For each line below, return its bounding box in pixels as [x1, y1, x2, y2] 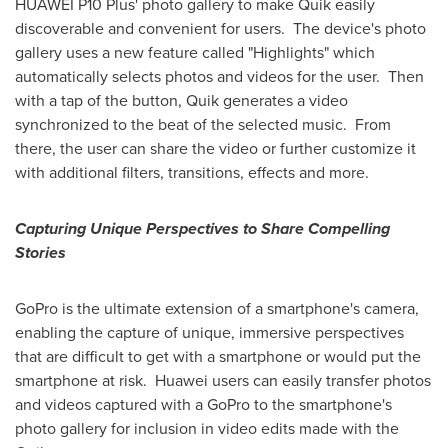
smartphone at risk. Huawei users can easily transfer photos [15, 369, 431, 392]
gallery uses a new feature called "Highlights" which [15, 41, 375, 64]
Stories [15, 241, 66, 264]
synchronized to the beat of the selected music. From [15, 113, 391, 136]
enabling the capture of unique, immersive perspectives [15, 321, 404, 344]
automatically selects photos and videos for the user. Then [15, 65, 424, 88]
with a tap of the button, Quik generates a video [15, 89, 348, 112]
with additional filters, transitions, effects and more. [15, 161, 369, 184]
